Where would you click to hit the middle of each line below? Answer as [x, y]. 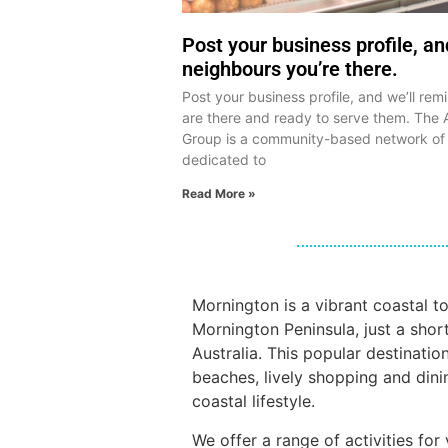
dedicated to [224, 160]
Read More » [219, 194]
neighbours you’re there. [290, 69]
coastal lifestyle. [253, 401]
